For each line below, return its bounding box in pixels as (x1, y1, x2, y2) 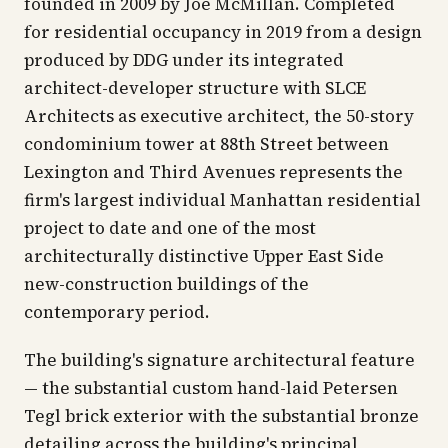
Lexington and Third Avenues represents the (24, 160, 403, 184)
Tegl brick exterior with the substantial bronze (24, 404, 419, 428)
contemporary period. (24, 300, 210, 324)
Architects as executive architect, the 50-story (24, 104, 414, 128)
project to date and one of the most (24, 216, 316, 240)
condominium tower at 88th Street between (24, 132, 389, 156)
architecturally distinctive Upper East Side (24, 244, 384, 268)
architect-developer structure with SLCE (24, 76, 366, 100)
